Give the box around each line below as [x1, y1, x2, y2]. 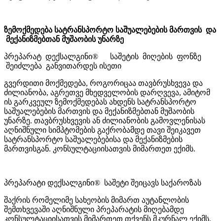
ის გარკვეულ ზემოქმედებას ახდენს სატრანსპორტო [4, 97, 196, 106]
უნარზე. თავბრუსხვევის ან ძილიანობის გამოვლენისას [4, 116, 205, 125]
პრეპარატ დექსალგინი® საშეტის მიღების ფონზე [4, 52, 201, 61]
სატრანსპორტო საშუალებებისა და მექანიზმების [4, 135, 183, 144]
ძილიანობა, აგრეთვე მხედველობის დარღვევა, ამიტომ [4, 88, 210, 97]
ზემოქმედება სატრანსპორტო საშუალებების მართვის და [4, 25, 216, 34]
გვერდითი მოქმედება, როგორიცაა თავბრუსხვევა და [4, 78, 203, 87]
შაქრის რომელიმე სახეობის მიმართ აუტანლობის [4, 195, 189, 204]
